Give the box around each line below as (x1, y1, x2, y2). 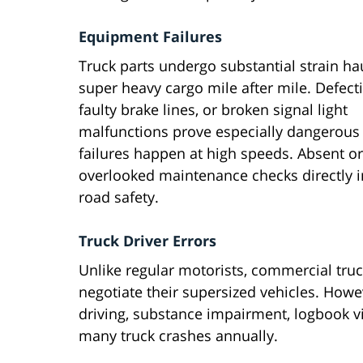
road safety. (79, 187, 159, 207)
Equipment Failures (79, 27, 222, 47)
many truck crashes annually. (79, 326, 278, 346)
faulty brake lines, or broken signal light (79, 100, 348, 120)
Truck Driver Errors (79, 231, 216, 251)
